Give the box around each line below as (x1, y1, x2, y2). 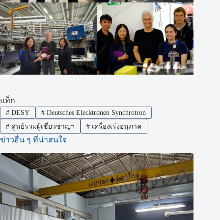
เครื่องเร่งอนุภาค (89, 122, 141, 130)
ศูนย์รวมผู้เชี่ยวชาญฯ (9, 122, 75, 130)
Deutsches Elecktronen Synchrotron (44, 109, 146, 116)
